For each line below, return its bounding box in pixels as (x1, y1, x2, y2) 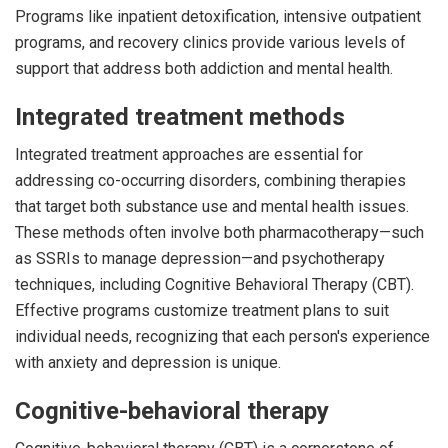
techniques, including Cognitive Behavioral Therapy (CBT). (15, 274, 414, 294)
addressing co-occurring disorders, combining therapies (15, 170, 406, 190)
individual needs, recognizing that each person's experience (15, 326, 430, 346)
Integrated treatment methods (15, 102, 345, 131)
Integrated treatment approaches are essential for (15, 144, 363, 164)
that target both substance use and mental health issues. (15, 196, 409, 216)
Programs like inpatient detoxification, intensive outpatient (15, 6, 421, 26)
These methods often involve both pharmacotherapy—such (15, 222, 424, 242)
